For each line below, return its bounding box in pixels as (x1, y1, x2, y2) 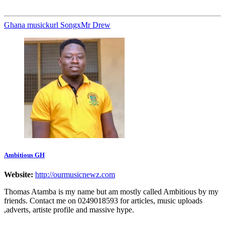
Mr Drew (81, 20, 110, 29)
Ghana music (4, 20, 46, 29)
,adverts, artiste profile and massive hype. (4, 205, 134, 214)
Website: (4, 170, 33, 179)
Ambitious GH (4, 151, 45, 159)
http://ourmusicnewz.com (35, 170, 115, 179)
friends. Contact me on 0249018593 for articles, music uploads (4, 196, 202, 205)
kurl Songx (46, 20, 81, 29)
